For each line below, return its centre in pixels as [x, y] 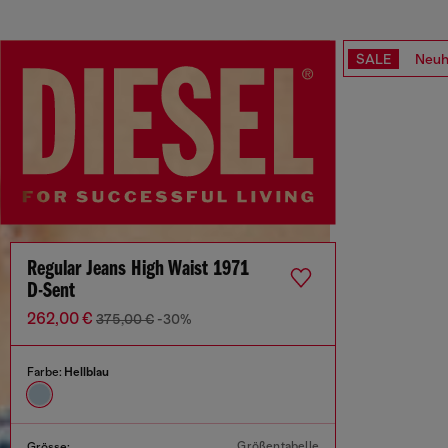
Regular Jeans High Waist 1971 [138, 270]
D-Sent [51, 292]
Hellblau [86, 372]
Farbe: [45, 372]
